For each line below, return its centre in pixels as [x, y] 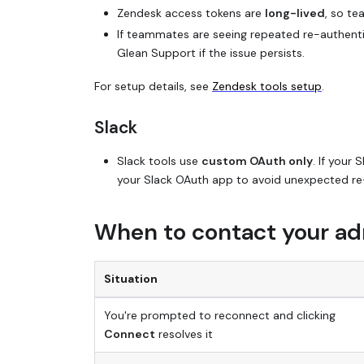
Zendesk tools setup [267, 86]
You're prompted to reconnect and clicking [219, 315]
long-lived [295, 13]
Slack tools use [159, 161]
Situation [130, 278]
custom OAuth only [257, 161]
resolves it [184, 334]
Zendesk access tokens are [191, 13]
